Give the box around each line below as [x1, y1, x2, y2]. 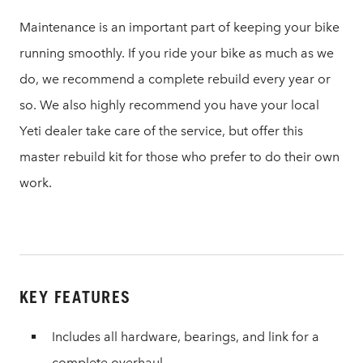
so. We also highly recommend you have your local [19, 97, 319, 113]
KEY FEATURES [19, 288, 130, 307]
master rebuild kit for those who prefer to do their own [19, 149, 340, 164]
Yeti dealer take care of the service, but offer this [19, 123, 303, 139]
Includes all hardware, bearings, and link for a [52, 329, 319, 344]
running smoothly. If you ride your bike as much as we [19, 45, 334, 61]
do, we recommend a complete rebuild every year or [19, 71, 331, 87]
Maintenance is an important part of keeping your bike [19, 19, 340, 35]
